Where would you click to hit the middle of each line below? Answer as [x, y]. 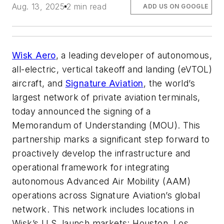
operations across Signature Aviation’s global [106, 195]
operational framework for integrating [91, 167]
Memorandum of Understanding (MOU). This [106, 125]
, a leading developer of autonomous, [134, 55]
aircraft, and [39, 83]
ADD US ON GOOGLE [176, 6]
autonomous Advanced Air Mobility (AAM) [101, 181]
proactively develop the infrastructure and [101, 153]
